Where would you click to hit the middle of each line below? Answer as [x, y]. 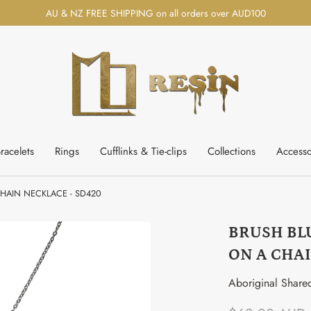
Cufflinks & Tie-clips [143, 151]
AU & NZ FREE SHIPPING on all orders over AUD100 [155, 13]
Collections [231, 151]
